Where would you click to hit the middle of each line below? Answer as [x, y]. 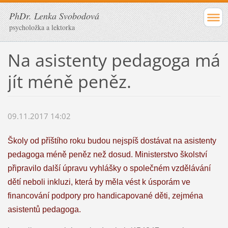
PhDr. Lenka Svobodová [54, 16]
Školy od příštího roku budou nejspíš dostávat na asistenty [112, 141]
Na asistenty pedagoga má [114, 60]
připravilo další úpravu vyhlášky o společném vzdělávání [109, 168]
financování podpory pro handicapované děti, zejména [105, 196]
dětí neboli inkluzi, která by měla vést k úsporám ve [99, 182]
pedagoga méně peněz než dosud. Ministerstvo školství [107, 155]
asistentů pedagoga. [44, 210]
